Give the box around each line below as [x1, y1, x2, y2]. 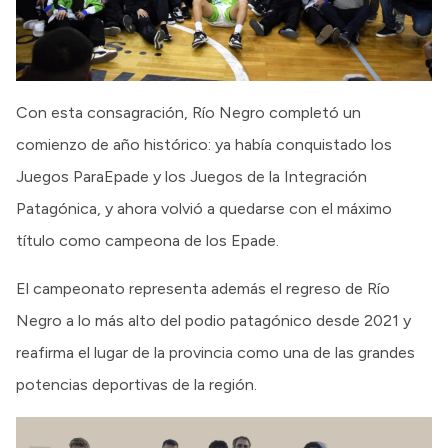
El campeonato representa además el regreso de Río [16, 278, 390, 298]
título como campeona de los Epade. [16, 230, 279, 250]
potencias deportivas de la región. [16, 374, 257, 394]
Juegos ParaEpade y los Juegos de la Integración [16, 166, 367, 186]
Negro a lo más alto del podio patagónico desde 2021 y [16, 310, 411, 330]
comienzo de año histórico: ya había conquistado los [16, 134, 392, 154]
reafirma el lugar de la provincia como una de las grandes [16, 342, 415, 362]
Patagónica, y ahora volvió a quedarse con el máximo [16, 198, 392, 218]
